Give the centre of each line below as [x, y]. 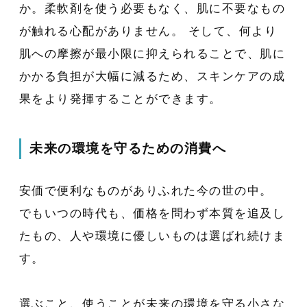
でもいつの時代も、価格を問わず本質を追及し [152, 213]
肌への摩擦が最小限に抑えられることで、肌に [152, 53]
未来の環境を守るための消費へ [128, 149]
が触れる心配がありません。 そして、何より [148, 31]
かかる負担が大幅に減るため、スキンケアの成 [152, 76]
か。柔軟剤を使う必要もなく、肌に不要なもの [152, 8]
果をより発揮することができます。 [120, 99]
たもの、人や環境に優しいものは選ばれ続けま [152, 236]
